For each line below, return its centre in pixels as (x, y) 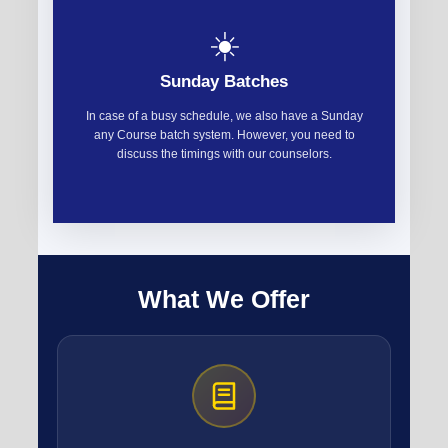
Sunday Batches (224, 81)
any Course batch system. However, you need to (224, 134)
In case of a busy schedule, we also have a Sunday (224, 115)
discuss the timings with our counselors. (224, 153)
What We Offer (224, 299)
